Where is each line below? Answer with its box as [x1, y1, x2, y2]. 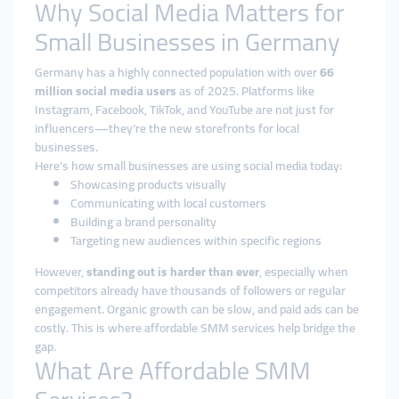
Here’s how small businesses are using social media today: [35, 154, 342, 177]
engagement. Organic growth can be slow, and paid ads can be [35, 297, 359, 321]
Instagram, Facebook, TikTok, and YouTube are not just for [35, 98, 334, 121]
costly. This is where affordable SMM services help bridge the [35, 316, 355, 339]
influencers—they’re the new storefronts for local [35, 117, 299, 140]
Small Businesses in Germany [35, 19, 340, 65]
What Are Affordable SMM [35, 347, 311, 394]
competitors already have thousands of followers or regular [35, 279, 346, 302]
